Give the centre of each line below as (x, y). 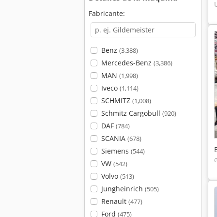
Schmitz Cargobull (132, 113)
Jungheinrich (123, 189)
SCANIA (114, 138)
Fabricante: (107, 13)
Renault (115, 201)
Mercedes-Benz (127, 63)
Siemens (116, 151)
